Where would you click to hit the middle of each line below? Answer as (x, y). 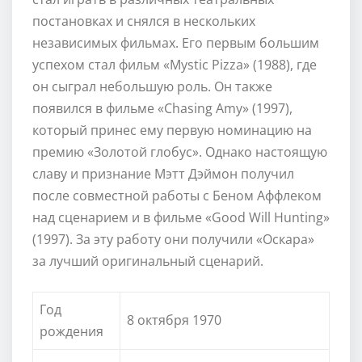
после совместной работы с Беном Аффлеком (177, 195)
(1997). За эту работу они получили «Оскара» (173, 239)
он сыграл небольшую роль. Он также (152, 86)
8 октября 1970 (174, 320)
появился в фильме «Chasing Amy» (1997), (162, 108)
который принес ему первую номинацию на (172, 130)
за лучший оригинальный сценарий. (148, 261)
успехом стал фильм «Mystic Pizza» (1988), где (175, 64)
